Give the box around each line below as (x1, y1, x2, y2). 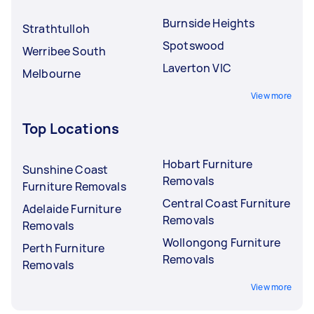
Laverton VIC (163, 60, 231, 76)
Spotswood (163, 37, 225, 53)
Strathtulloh (22, 20, 90, 36)
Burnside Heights (163, 15, 255, 31)
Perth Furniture (22, 240, 105, 256)
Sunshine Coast (22, 161, 109, 177)
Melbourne (22, 65, 81, 81)
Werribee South (22, 43, 107, 59)
